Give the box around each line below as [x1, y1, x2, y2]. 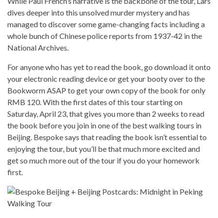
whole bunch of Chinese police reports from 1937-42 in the [7, 31, 202, 40]
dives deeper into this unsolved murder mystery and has [7, 7, 190, 17]
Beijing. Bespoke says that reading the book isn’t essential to [7, 132, 207, 142]
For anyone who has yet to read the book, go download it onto [7, 62, 211, 72]
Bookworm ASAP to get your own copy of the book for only [7, 85, 205, 95]
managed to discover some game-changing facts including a [7, 19, 205, 29]
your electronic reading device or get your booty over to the [7, 73, 205, 83]
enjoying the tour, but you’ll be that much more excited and [7, 144, 200, 153]
